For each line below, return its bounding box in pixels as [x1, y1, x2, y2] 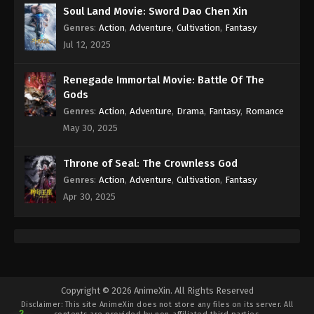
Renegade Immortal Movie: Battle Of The [63, 74, 264, 87]
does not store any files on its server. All [134, 299, 294, 309]
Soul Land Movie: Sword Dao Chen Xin [63, 4, 247, 18]
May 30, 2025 [63, 123, 118, 134]
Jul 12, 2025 [63, 39, 111, 50]
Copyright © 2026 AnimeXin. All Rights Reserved [60, 285, 254, 296]
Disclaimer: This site [20, 299, 100, 309]
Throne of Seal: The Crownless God [63, 157, 238, 170]
